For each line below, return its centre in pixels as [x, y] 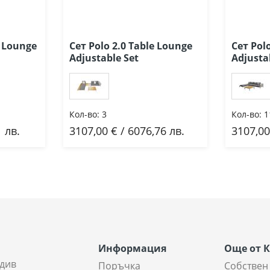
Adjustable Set [104, 58]
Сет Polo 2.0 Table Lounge [131, 46]
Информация [132, 248]
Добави [110, 131]
